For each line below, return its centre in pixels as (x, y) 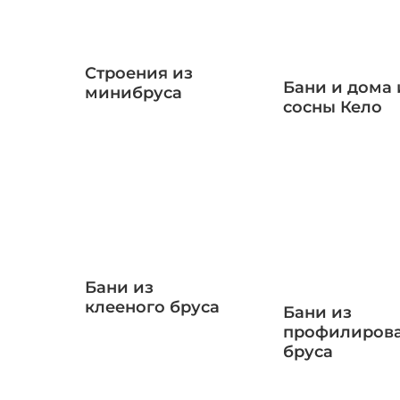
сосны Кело (333, 107)
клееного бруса (152, 307)
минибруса (133, 93)
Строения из (139, 74)
